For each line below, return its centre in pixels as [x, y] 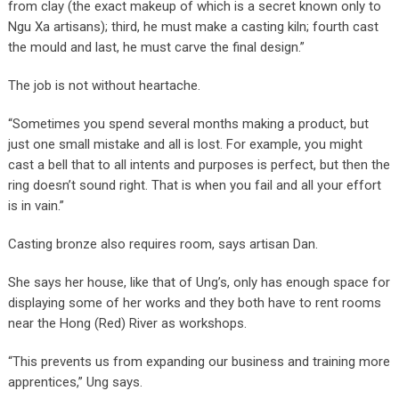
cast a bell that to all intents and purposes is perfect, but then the [199, 164]
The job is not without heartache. [104, 85]
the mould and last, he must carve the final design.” [156, 47]
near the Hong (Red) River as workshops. [127, 323]
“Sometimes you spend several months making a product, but [188, 123]
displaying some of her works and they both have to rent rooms [194, 302]
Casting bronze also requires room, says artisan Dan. [163, 244]
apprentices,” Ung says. [75, 382]
